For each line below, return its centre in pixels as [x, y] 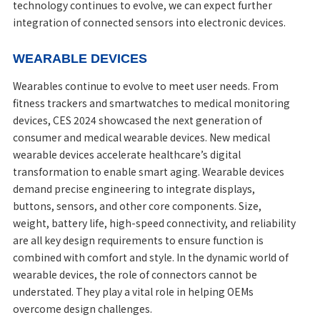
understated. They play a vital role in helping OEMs [133, 291]
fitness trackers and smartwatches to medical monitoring [151, 102]
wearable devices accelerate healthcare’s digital [126, 154]
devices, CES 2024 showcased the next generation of [137, 120]
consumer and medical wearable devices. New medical [141, 137]
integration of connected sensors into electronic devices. [149, 22]
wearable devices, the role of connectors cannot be [135, 274]
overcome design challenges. [83, 308]
